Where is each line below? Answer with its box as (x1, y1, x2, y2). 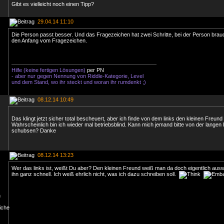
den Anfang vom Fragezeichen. (11, 37, 87, 43)
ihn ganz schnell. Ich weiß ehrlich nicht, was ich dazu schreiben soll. (11, 171, 179, 177)
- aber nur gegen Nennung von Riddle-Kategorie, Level (11, 73, 143, 79)
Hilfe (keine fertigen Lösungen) (11, 67, 87, 73)
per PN (87, 67, 104, 73)
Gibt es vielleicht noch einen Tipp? (11, 1, 94, 7)
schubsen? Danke (11, 127, 56, 133)
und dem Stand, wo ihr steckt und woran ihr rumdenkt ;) (11, 79, 146, 85)
